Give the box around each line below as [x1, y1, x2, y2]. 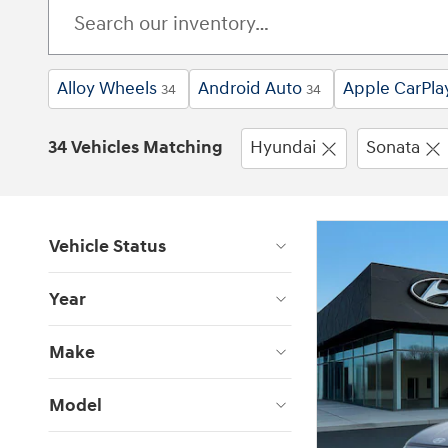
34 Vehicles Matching [48, 136, 223, 159]
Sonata [366, 136, 420, 159]
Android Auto [198, 77, 302, 100]
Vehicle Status [49, 234, 166, 258]
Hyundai [250, 136, 316, 159]
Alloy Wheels [57, 77, 157, 100]
